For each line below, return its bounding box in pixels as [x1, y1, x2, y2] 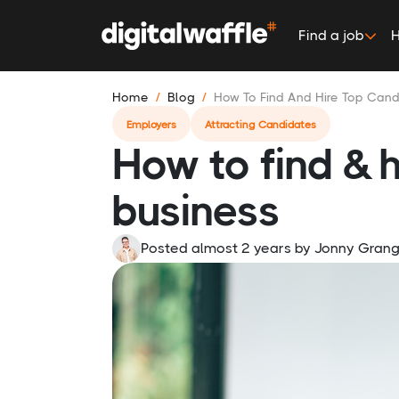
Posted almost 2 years [141, 240, 291, 256]
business [112, 186, 280, 236]
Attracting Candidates [205, 118, 316, 131]
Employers [126, 118, 176, 131]
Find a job [298, 27, 364, 44]
